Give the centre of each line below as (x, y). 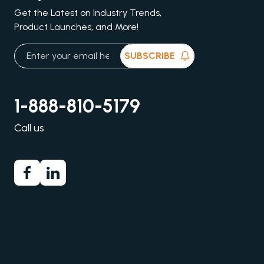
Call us (29, 128)
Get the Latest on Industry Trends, (88, 13)
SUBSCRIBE (150, 56)
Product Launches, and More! (76, 27)
